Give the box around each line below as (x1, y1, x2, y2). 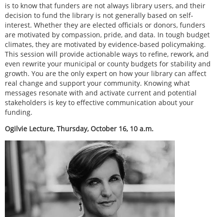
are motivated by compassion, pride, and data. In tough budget (5, 30, 210, 39)
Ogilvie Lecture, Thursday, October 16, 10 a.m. (5, 124, 154, 133)
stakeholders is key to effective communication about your (5, 97, 194, 107)
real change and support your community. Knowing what (5, 78, 190, 88)
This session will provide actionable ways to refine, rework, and (5, 49, 209, 59)
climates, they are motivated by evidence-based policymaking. (5, 39, 206, 49)
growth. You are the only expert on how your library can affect (5, 68, 206, 78)
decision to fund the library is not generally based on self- (5, 10, 193, 20)
